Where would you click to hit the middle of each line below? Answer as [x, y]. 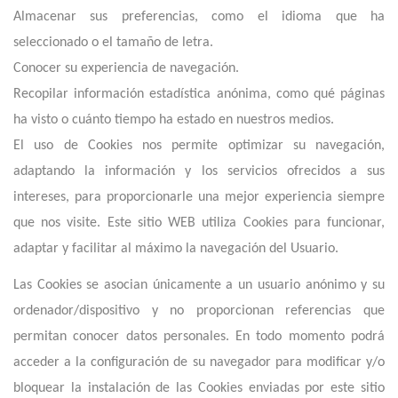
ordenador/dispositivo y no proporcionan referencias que [199, 311]
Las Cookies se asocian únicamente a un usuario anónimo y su [199, 285]
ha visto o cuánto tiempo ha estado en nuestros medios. [174, 120]
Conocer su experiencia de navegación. [126, 68]
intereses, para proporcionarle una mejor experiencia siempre [199, 197]
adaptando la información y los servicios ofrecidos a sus [199, 171]
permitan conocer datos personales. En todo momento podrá [199, 337]
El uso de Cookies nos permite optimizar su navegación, [199, 146]
